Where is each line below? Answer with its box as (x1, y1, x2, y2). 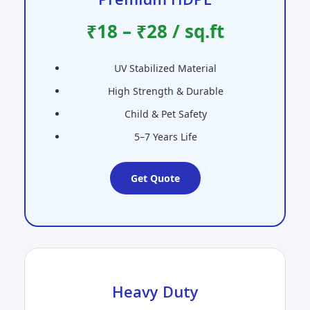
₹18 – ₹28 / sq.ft (86, 19, 224, 44)
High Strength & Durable (107, 84, 224, 98)
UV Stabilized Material (114, 62, 217, 75)
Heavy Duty (111, 281, 199, 302)
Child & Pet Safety (124, 107, 207, 121)
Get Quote (130, 172, 180, 185)
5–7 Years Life (134, 130, 197, 144)
